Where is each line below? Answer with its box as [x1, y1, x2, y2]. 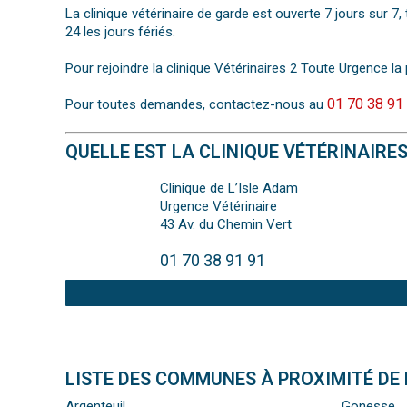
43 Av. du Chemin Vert [160, 216, 292, 233]
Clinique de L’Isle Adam [160, 180, 298, 197]
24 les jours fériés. [65, 24, 175, 41]
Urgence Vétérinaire [160, 198, 277, 215]
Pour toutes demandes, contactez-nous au [65, 96, 327, 114]
